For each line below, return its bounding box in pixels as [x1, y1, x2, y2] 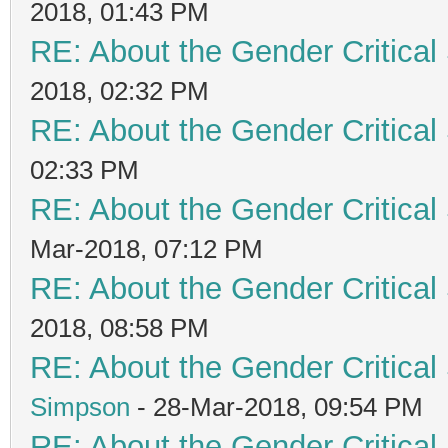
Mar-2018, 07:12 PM [30, 233, 263, 264]
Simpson [30, 391, 130, 422]
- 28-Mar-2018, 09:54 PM [130, 391, 423, 422]
